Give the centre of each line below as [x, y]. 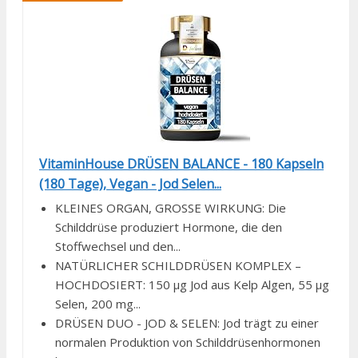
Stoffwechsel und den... [118, 247]
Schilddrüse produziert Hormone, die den [169, 227]
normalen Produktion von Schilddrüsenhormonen [188, 342]
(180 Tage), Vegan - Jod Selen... [130, 184]
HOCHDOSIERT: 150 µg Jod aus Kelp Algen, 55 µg [192, 285]
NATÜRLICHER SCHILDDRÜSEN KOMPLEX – [178, 266]
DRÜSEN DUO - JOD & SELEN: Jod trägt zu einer [187, 323]
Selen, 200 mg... [98, 304]
